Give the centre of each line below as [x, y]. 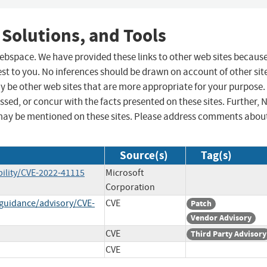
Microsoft [125, 173]
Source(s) [144, 156]
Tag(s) [216, 156]
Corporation [130, 187]
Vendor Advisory [221, 218]
